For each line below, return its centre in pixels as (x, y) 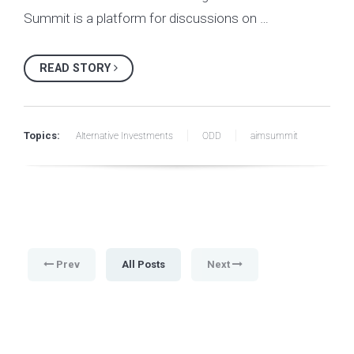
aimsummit (274, 136)
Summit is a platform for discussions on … (146, 19)
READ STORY (77, 68)
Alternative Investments (124, 136)
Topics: (42, 135)
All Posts (143, 264)
